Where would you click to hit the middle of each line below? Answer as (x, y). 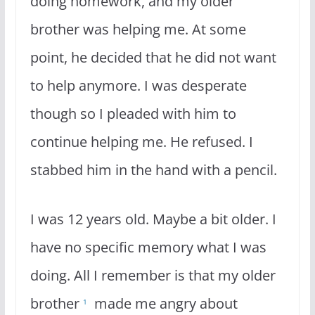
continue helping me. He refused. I (141, 141)
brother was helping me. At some (138, 29)
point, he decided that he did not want (153, 57)
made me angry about (162, 303)
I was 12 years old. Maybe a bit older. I (153, 219)
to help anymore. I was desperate (138, 85)
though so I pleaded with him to (133, 113)
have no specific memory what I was (148, 247)
